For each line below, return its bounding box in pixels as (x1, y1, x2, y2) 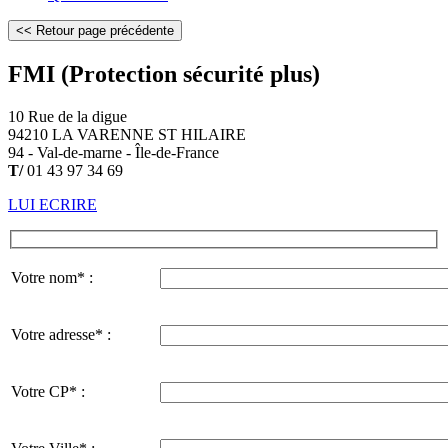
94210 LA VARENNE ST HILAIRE (8, 125, 246, 143)
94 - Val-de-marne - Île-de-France (8, 143, 219, 161)
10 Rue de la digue (8, 107, 127, 125)
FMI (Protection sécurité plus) (8, 60, 320, 87)
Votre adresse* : (11, 326, 111, 344)
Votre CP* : (11, 383, 85, 401)
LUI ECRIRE (8, 195, 97, 213)
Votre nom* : (11, 269, 93, 287)
